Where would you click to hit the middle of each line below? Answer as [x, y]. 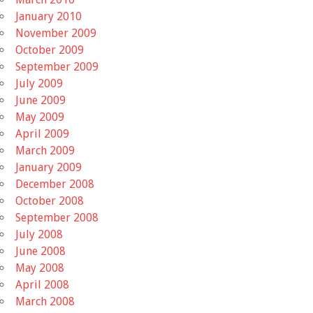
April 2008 [42, 284]
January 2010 [49, 16]
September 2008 [57, 217]
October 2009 [50, 50]
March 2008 [45, 301]
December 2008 [55, 184]
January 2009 [49, 167]
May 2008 [40, 268]
